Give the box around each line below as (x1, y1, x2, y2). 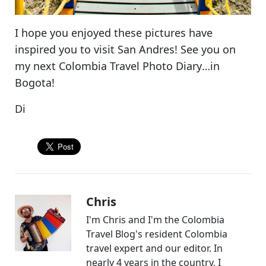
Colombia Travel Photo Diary (59, 58, 202, 73)
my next (15, 58, 59, 73)
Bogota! (15, 75, 55, 90)
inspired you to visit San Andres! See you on (15, 42, 236, 56)
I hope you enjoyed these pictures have (15, 25, 213, 40)
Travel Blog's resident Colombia (86, 227, 227, 240)
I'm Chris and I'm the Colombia (86, 213, 224, 226)
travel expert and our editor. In (86, 241, 223, 255)
